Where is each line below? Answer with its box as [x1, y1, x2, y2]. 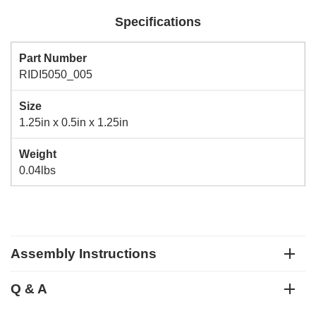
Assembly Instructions [11, 245, 157, 261]
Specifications [115, 15, 201, 29]
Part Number [19, 52, 87, 64]
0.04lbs [19, 164, 56, 176]
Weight [19, 148, 56, 160]
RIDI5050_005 [19, 68, 92, 80]
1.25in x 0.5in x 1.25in [19, 116, 128, 128]
